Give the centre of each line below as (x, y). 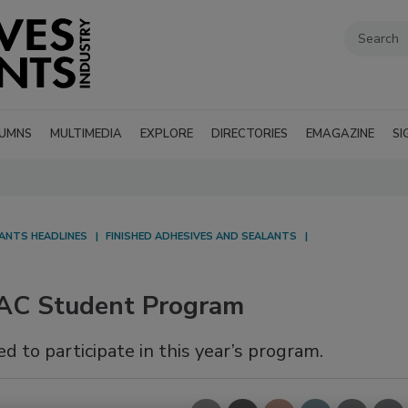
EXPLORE (167, 134)
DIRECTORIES (250, 134)
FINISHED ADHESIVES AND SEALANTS (201, 237)
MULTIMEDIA (86, 134)
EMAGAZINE (340, 134)
